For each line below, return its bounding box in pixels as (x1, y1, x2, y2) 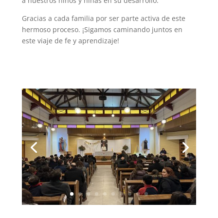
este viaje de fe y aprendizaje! (21, 36, 119, 45)
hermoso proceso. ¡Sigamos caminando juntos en (21, 24, 182, 34)
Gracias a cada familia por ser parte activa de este (21, 13, 185, 23)
